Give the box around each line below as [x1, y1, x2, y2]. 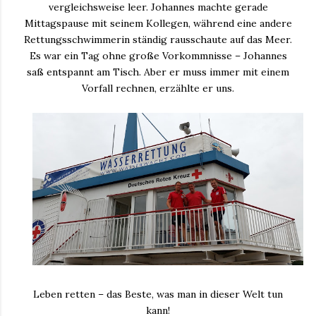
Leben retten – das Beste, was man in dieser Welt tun [33, 287, 283, 300]
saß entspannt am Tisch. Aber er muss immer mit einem [27, 65, 289, 78]
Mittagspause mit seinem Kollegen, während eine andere [24, 16, 292, 30]
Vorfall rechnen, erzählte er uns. [82, 81, 234, 95]
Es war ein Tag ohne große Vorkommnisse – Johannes [29, 49, 287, 62]
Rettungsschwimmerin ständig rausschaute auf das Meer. [24, 32, 292, 46]
